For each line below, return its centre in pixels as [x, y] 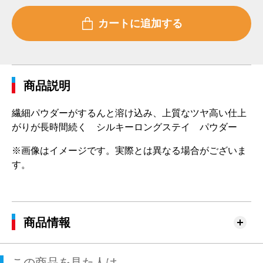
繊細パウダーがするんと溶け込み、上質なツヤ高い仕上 [129, 113]
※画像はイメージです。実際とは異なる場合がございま [129, 151]
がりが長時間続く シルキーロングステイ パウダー [124, 127]
